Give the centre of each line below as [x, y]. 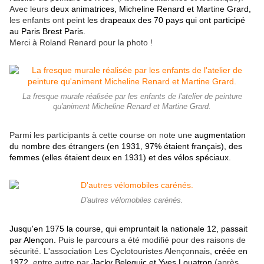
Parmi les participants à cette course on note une [102, 135]
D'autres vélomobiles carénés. [132, 200]
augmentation [220, 135]
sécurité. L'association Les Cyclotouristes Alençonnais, [111, 251]
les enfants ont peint [47, 20]
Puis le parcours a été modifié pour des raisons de [151, 240]
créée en [230, 251]
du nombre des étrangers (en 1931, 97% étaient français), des [126, 146]
